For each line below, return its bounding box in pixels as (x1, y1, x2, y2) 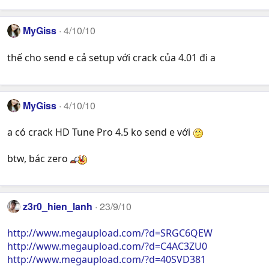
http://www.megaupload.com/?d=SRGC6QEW (7, 226, 213, 240)
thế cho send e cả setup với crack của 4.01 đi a (7, 50, 216, 64)
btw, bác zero (7, 152, 70, 166)
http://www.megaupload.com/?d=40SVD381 (7, 253, 206, 267)
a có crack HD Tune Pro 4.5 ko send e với (7, 125, 193, 139)
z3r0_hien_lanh (23, 199, 93, 214)
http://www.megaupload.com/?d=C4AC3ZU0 (7, 240, 207, 253)
